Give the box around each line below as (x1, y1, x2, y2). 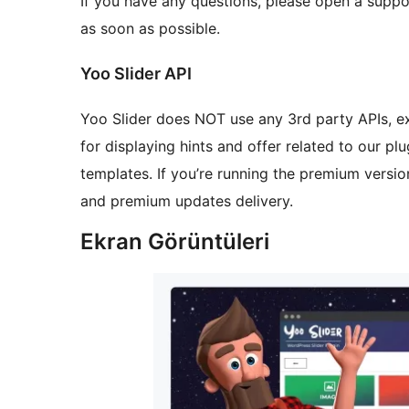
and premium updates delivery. (80, 192, 293, 211)
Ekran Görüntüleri (80, 228, 269, 256)
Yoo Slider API (80, 64, 192, 84)
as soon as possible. (80, 19, 220, 38)
